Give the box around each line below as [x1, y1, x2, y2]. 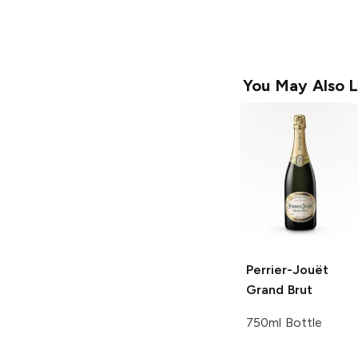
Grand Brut [246, 282, 312, 298]
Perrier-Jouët [246, 262, 328, 278]
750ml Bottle [246, 315, 322, 331]
